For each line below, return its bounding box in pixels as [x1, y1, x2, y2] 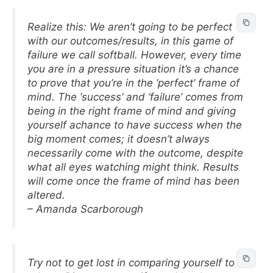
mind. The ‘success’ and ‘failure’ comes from [27, 90, 243, 103]
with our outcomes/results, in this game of [27, 34, 233, 47]
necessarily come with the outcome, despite [27, 146, 243, 159]
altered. [27, 188, 65, 201]
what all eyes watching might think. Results [27, 160, 239, 173]
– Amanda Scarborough [27, 202, 143, 215]
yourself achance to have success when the [27, 118, 242, 131]
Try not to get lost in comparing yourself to [27, 257, 235, 269]
